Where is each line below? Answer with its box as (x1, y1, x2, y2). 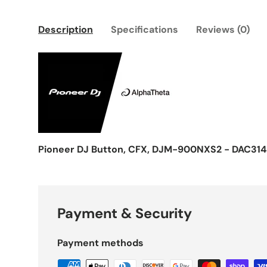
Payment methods (57, 237, 144, 250)
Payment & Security (57, 204, 192, 223)
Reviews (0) (196, 23, 250, 36)
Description (38, 23, 93, 36)
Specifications (111, 23, 178, 36)
